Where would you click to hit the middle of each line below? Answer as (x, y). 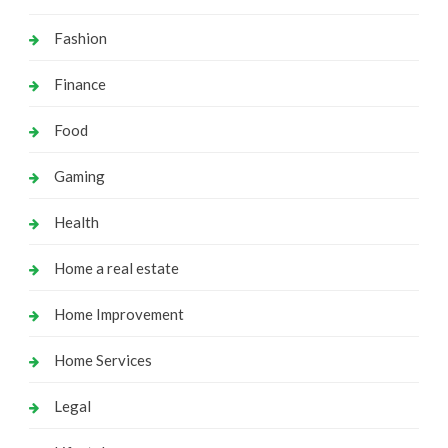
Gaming (79, 176)
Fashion (80, 38)
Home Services (102, 360)
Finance (79, 84)
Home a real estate (116, 268)
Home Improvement (118, 314)
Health (76, 222)
